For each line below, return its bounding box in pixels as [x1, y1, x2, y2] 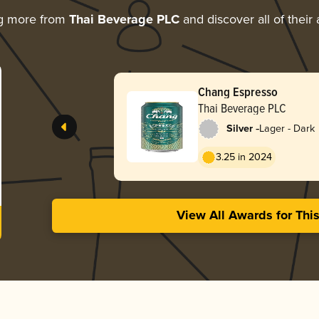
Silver [226, 122, 253, 135]
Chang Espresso [197, 82, 278, 100]
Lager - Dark [258, 122, 315, 135]
